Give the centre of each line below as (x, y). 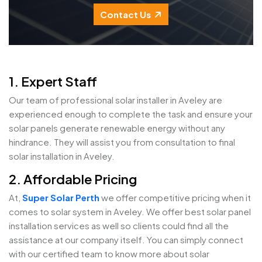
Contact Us (125, 14)
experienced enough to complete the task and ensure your (131, 114)
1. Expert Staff (53, 81)
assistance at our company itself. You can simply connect (126, 239)
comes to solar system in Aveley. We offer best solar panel (130, 211)
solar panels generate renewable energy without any (117, 128)
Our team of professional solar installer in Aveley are (116, 100)
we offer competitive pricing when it (175, 197)
